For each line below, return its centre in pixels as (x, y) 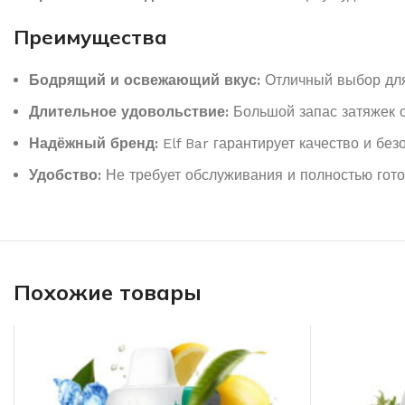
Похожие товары (108, 292)
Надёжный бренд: (94, 143)
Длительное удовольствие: (129, 111)
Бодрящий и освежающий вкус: (145, 80)
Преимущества (90, 37)
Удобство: (65, 174)
